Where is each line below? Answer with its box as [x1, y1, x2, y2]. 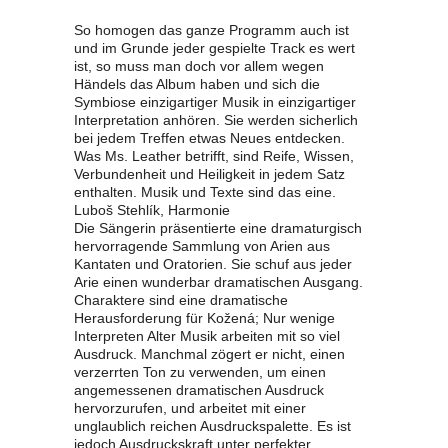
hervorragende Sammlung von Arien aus [74, 238, 330, 254]
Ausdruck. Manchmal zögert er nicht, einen [74, 346, 345, 362]
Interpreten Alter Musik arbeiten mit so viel [74, 328, 340, 344]
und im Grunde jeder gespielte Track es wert [74, 40, 355, 56]
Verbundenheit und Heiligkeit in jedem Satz [74, 166, 345, 182]
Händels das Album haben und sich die [74, 76, 320, 92]
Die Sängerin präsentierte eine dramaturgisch [74, 220, 362, 236]
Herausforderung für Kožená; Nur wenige [74, 310, 335, 326]
